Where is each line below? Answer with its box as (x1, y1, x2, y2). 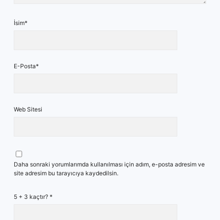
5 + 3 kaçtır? (14, 193, 50, 200)
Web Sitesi (14, 106, 42, 113)
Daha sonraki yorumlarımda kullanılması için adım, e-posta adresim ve (14, 161, 205, 168)
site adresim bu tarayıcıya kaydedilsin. (14, 169, 118, 177)
